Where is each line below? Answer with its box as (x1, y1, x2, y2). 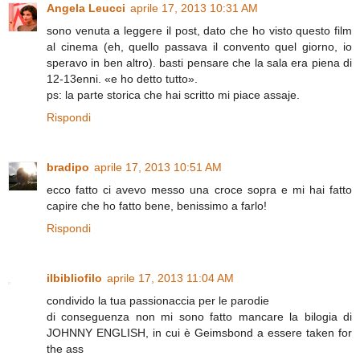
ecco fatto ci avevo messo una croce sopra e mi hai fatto (47, 183, 352, 197)
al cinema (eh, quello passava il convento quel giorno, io (47, 40, 352, 54)
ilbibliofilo (47, 272, 102, 285)
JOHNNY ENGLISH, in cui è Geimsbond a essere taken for (47, 326, 352, 340)
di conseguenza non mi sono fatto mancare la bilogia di (47, 310, 352, 324)
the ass (47, 342, 84, 356)
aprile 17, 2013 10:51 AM (94, 161, 222, 174)
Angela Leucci (47, 2, 125, 15)
